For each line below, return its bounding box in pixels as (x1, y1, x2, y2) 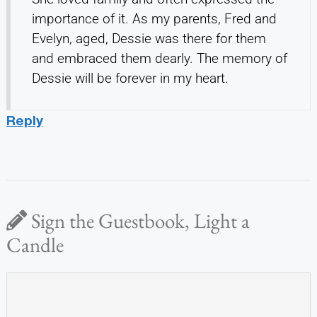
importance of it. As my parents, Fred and (31, 10, 277, 27)
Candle (6, 231, 64, 258)
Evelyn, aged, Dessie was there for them (31, 30, 266, 47)
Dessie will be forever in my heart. (31, 69, 229, 86)
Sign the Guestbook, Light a (26, 207, 250, 234)
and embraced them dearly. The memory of (31, 50, 287, 67)
